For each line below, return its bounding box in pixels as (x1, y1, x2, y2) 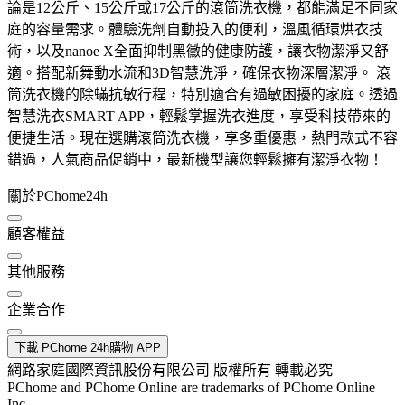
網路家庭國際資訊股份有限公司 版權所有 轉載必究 (7, 363, 333, 379)
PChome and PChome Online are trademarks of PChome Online (7, 380, 375, 396)
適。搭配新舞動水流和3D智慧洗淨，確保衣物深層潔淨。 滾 (7, 65, 391, 81)
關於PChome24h (7, 188, 108, 204)
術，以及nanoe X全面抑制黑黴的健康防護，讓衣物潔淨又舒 (7, 43, 389, 60)
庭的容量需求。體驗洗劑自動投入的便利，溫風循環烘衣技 (7, 22, 383, 38)
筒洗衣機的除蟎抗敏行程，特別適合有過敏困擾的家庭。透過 (7, 87, 398, 103)
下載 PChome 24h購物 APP (14, 341, 161, 355)
